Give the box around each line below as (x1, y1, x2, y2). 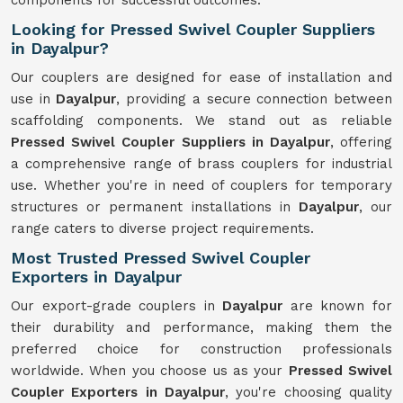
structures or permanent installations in (11, 199, 299, 215)
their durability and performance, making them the (11, 319, 392, 336)
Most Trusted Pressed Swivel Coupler (11, 248, 310, 267)
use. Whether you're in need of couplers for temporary (11, 177, 392, 193)
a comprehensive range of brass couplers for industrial (11, 156, 392, 172)
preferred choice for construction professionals (11, 341, 392, 357)
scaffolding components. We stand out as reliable (11, 112, 392, 129)
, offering (329, 134, 393, 150)
